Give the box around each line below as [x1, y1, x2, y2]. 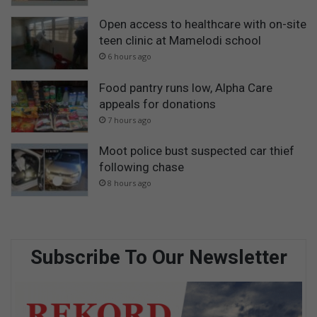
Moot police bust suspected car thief [99, 144, 294, 158]
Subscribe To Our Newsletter [30, 245, 287, 269]
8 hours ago [108, 178, 151, 189]
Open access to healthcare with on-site [99, 16, 306, 31]
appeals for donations [99, 96, 216, 111]
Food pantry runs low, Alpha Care [99, 80, 272, 95]
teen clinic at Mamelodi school [99, 33, 261, 47]
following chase [99, 160, 184, 175]
